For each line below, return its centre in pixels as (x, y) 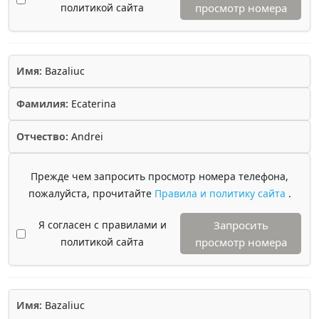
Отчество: (42, 136)
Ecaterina (92, 104)
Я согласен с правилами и (102, 225)
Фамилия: (42, 104)
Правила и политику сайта (221, 193)
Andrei (86, 136)
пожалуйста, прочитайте (91, 193)
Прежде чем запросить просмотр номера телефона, (159, 176)
